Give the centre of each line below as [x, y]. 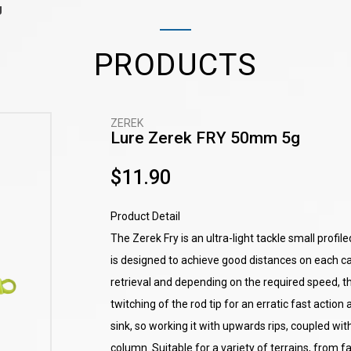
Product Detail [145, 216]
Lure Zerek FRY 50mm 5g [205, 138]
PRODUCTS [175, 65]
